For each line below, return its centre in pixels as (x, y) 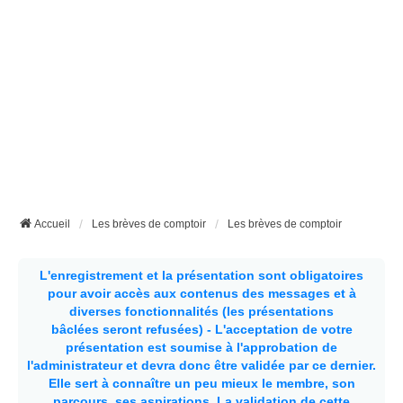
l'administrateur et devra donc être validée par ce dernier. (201, 365)
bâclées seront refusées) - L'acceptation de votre (201, 329)
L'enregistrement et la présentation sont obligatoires (201, 275)
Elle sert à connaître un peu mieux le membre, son (201, 383)
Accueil (52, 224)
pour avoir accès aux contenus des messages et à (201, 293)
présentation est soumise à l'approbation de (201, 347)
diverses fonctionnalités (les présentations (201, 311)
